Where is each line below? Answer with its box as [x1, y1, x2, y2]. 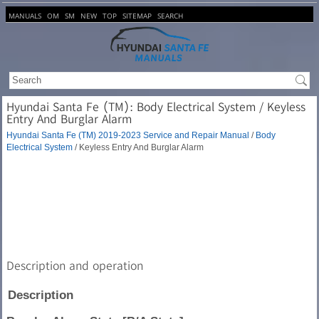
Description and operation [6, 258, 143, 273]
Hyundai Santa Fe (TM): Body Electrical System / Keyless [6, 99, 305, 115]
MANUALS [9, 11, 41, 21]
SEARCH [157, 11, 183, 21]
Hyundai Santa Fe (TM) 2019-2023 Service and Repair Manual [6, 130, 249, 140]
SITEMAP [122, 11, 152, 21]
